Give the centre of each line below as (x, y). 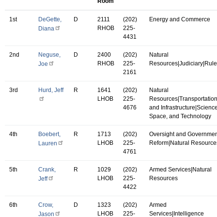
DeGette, (50, 19)
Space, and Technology (180, 116)
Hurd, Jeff (51, 90)
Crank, (47, 169)
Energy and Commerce (180, 19)
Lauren (48, 143)
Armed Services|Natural (180, 169)
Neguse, (49, 54)
